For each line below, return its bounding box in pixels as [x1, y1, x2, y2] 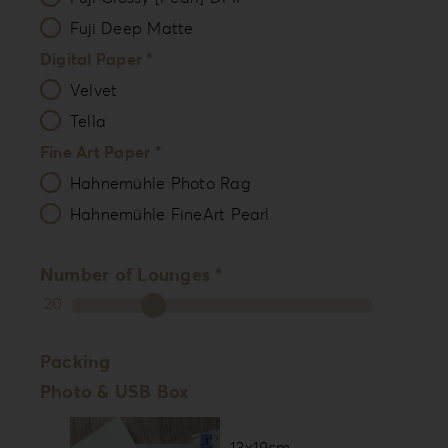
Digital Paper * [39, 49, 153, 70]
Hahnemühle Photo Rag [69, 173, 251, 194]
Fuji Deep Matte [69, 18, 194, 39]
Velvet [69, 80, 118, 101]
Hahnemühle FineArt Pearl [69, 204, 270, 225]
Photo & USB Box [39, 380, 190, 404]
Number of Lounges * [39, 263, 223, 287]
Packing [39, 350, 111, 374]
